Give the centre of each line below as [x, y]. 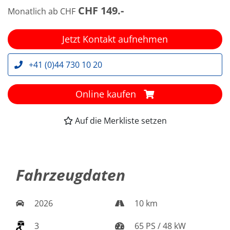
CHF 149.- [101, 10]
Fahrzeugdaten [71, 175]
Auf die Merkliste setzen [121, 120]
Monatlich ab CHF [42, 11]
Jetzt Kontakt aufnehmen [115, 39]
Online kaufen [107, 94]
